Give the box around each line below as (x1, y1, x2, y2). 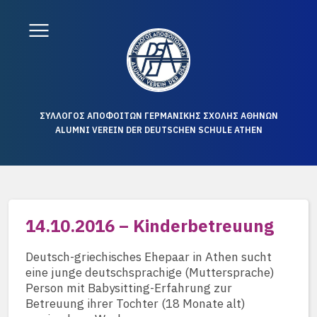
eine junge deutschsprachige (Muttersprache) (25, 265, 275, 280)
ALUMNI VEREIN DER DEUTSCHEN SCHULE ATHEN (54, 125, 263, 135)
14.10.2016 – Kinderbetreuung (25, 214, 274, 237)
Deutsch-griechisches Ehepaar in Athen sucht (25, 249, 272, 265)
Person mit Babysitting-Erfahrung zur (25, 280, 232, 296)
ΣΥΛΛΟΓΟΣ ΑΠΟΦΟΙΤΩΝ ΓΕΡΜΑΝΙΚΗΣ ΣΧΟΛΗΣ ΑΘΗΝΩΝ (39, 110, 278, 121)
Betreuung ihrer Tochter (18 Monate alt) (25, 296, 246, 311)
